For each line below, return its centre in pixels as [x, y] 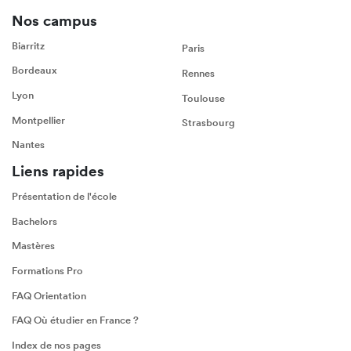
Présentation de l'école [64, 197]
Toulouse [203, 98]
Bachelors [34, 221]
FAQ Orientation [49, 295]
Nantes [28, 145]
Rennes [198, 74]
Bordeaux [34, 71]
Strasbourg [208, 123]
